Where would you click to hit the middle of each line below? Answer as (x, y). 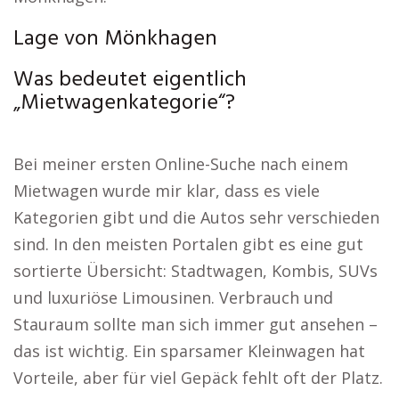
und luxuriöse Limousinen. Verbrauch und (173, 297)
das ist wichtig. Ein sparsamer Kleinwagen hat (189, 351)
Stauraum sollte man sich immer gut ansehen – (195, 324)
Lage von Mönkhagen (115, 39)
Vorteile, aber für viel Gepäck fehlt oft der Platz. (198, 378)
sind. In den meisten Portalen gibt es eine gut (188, 244)
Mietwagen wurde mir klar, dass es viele (167, 191)
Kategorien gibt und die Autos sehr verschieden (196, 217)
